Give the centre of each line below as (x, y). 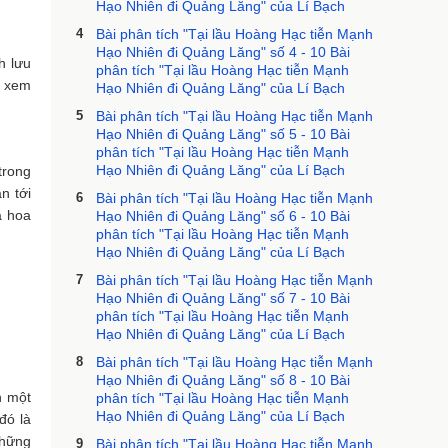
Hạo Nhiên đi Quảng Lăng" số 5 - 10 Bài (223, 134)
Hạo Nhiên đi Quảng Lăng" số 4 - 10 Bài (223, 52)
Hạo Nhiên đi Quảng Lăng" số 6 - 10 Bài (223, 216)
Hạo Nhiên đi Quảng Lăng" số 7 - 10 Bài (223, 298)
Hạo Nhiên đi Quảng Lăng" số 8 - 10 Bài (223, 380)
